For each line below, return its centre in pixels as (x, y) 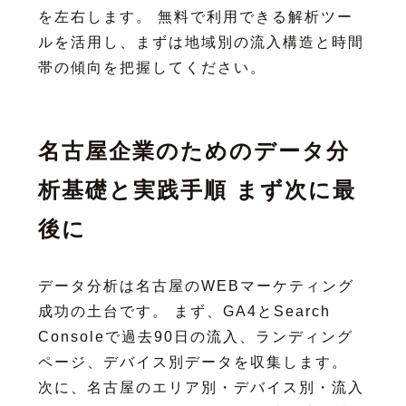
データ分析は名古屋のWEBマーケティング (196, 285)
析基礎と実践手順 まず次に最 (197, 189)
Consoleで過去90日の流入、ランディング (195, 336)
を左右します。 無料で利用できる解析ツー (195, 16)
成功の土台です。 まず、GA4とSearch (184, 311)
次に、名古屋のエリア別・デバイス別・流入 (201, 387)
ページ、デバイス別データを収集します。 (193, 362)
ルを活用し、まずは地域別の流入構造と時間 (201, 42)
